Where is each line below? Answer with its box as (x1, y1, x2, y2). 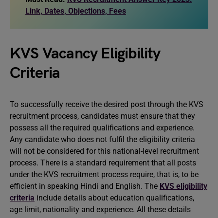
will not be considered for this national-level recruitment (10, 146, 199, 156)
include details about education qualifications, (35, 193, 194, 202)
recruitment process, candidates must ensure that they (10, 111, 195, 121)
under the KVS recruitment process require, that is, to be (10, 170, 199, 179)
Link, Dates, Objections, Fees (25, 6, 126, 16)
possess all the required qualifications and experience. (10, 123, 195, 132)
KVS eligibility (160, 182, 207, 191)
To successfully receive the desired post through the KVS (10, 100, 203, 109)
